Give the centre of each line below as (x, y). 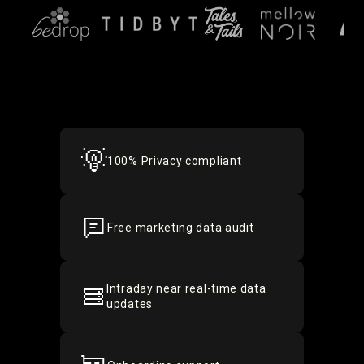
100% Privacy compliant (175, 160)
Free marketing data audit (181, 227)
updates (130, 304)
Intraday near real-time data (186, 288)
